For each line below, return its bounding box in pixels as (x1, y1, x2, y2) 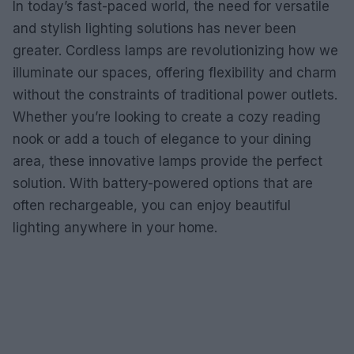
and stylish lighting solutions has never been (13, 21, 296, 36)
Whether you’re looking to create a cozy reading (13, 109, 321, 125)
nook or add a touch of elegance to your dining (13, 131, 311, 147)
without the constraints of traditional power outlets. (13, 87, 337, 103)
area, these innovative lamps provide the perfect (13, 153, 322, 169)
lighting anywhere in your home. (13, 220, 217, 235)
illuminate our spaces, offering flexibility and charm (13, 65, 337, 81)
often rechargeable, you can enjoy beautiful (13, 198, 291, 213)
